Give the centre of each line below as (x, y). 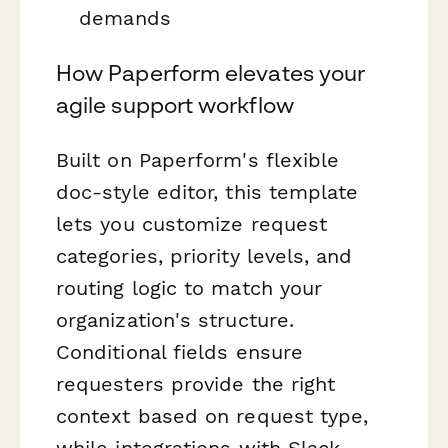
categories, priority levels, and (204, 256)
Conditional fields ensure (180, 352)
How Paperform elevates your (211, 73)
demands (125, 17)
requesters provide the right (196, 384)
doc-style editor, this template (207, 192)
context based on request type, (212, 416)
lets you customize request (192, 224)
